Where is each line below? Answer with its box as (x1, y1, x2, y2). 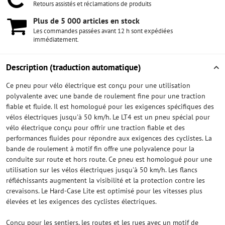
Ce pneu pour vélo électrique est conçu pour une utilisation (6, 81, 190, 90)
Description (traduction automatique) (6, 62, 141, 73)
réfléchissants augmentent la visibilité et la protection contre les (6, 176, 205, 185)
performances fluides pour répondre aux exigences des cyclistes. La (6, 134, 212, 143)
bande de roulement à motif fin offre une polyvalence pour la (6, 144, 194, 153)
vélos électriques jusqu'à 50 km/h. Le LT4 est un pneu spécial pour (6, 113, 210, 122)
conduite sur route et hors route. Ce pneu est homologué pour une (6, 155, 212, 164)
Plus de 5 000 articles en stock (33, 16, 140, 26)
